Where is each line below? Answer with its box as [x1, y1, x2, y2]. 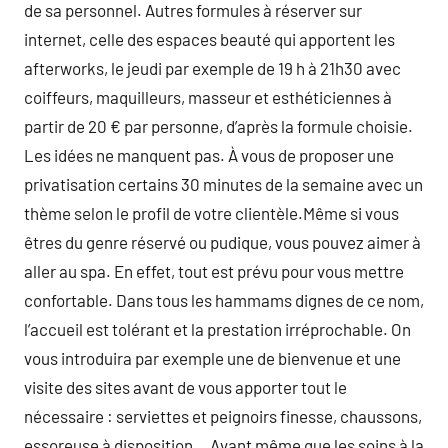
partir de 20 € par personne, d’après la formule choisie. [24, 116, 413, 136]
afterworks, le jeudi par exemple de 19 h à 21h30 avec [24, 58, 401, 78]
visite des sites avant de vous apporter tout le [24, 377, 347, 397]
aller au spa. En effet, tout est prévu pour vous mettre [24, 261, 404, 281]
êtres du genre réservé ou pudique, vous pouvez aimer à [24, 232, 421, 252]
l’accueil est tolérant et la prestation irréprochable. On [24, 319, 411, 339]
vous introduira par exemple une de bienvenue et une [24, 348, 401, 368]
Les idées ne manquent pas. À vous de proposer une [24, 145, 394, 165]
